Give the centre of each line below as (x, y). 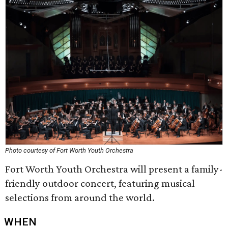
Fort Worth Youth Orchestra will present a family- (114, 169)
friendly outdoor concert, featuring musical (100, 183)
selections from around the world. (80, 197)
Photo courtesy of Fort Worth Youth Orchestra (69, 150)
